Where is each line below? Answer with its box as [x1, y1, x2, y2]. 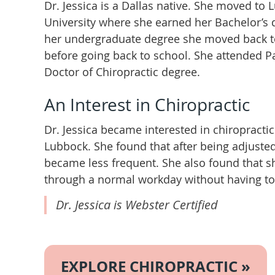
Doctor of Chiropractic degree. [44, 64, 200, 79]
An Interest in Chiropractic [44, 93, 250, 116]
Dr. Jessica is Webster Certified [56, 196, 218, 213]
